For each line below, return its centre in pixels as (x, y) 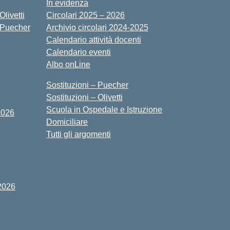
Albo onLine (68, 64)
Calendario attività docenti (94, 40)
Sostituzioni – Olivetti (84, 97)
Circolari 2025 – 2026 (85, 15)
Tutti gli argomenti (79, 134)
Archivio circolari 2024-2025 (97, 27)
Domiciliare (67, 122)
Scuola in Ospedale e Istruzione (104, 110)
